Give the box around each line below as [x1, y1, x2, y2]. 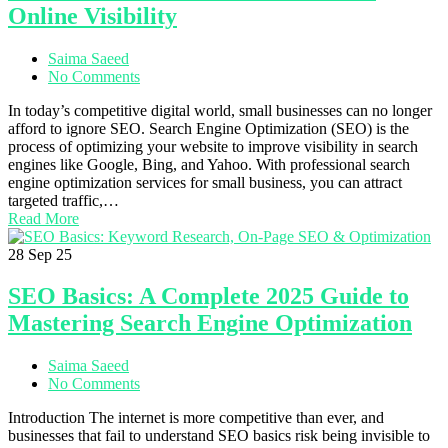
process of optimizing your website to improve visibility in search [8, 137, 418, 155]
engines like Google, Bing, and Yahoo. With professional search [8, 155, 410, 173]
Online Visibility [8, 2, 177, 29]
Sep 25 [28, 245, 72, 263]
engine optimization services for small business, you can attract [8, 173, 402, 191]
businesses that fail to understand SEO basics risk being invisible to [8, 427, 430, 445]
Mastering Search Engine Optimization [8, 310, 412, 337]
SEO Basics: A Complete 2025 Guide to [8, 283, 409, 310]
